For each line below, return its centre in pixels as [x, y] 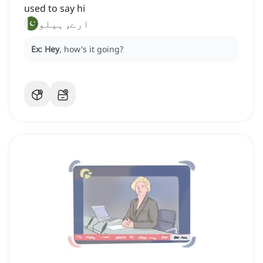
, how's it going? [91, 49]
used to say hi [55, 9]
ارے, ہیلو [64, 24]
